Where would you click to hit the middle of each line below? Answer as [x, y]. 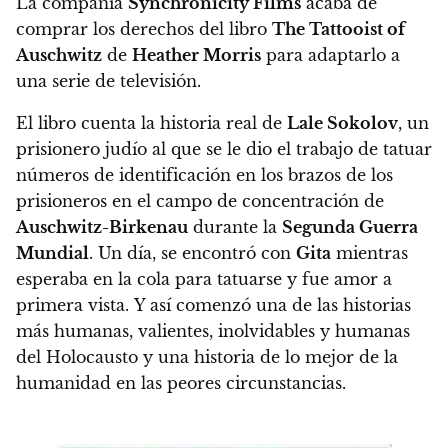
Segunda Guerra [350, 227]
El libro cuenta [78, 123]
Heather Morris [196, 55]
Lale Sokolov [342, 123]
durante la [235, 227]
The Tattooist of [338, 29]
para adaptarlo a [330, 55]
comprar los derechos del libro [144, 29]
